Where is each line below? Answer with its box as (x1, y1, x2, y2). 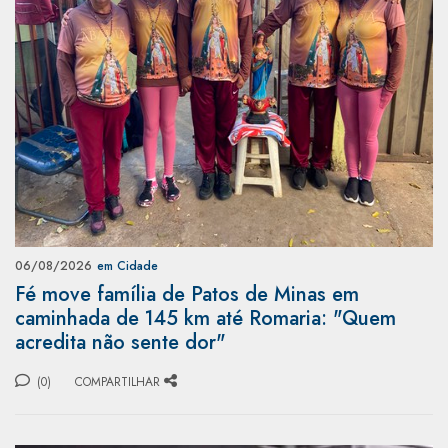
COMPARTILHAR (75, 372, 160, 391)
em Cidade (97, 256, 158, 275)
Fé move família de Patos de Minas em (15, 279, 359, 309)
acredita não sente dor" (15, 327, 226, 357)
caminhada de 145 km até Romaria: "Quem (15, 303, 396, 333)
